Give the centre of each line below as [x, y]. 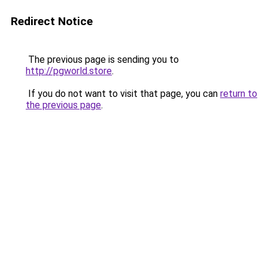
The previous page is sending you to [102, 60]
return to [239, 94]
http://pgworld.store [69, 71]
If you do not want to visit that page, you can [123, 94]
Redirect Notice [52, 21]
